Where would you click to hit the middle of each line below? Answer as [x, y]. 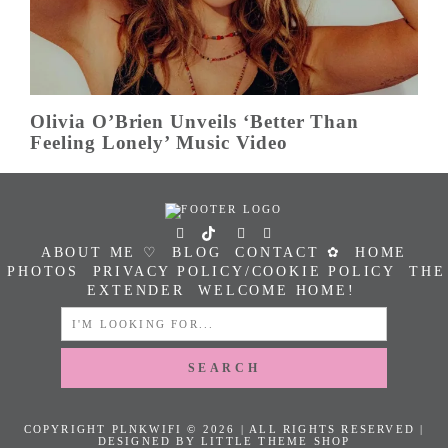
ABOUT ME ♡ [99, 253]
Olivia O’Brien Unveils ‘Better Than [195, 122]
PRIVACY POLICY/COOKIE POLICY [244, 272]
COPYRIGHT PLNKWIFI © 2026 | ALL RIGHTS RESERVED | [224, 429]
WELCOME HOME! [277, 291]
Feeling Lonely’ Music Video [159, 143]
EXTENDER [136, 291]
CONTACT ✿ [288, 253]
